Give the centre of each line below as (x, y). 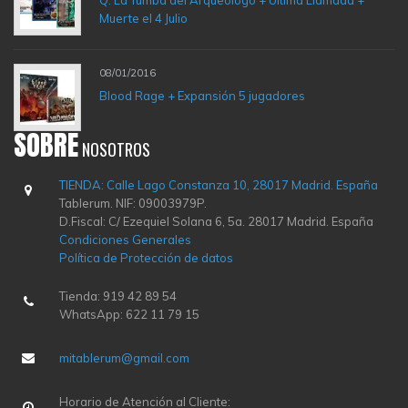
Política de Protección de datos (146, 257)
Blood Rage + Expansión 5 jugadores (202, 96)
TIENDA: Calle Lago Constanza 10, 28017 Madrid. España (219, 184)
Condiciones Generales (125, 239)
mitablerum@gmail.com (124, 357)
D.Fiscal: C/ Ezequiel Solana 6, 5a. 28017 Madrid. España (216, 221)
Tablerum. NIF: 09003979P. (133, 203)
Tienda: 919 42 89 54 (118, 296)
